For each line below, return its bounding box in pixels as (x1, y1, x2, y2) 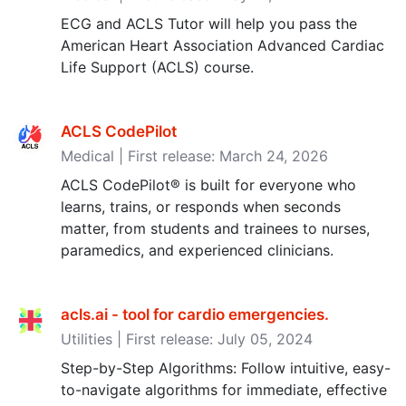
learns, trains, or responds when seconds (61, 198, 341, 216)
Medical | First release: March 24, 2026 (61, 147, 328, 165)
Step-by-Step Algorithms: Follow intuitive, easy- (61, 359, 391, 377)
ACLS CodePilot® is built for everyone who (61, 176, 356, 194)
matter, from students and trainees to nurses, (61, 219, 370, 237)
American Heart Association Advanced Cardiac (61, 36, 384, 54)
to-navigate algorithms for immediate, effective (61, 381, 387, 399)
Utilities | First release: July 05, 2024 (61, 330, 313, 348)
